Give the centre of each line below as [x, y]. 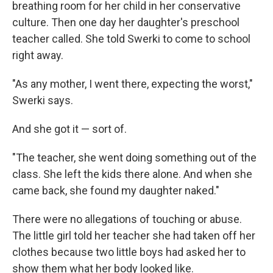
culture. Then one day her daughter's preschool [126, 23]
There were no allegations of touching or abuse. [127, 219]
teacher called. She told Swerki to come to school [131, 39]
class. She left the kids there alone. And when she [132, 174]
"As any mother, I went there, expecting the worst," [133, 84]
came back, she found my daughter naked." [116, 191]
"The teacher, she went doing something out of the [134, 158]
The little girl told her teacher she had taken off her [134, 236]
